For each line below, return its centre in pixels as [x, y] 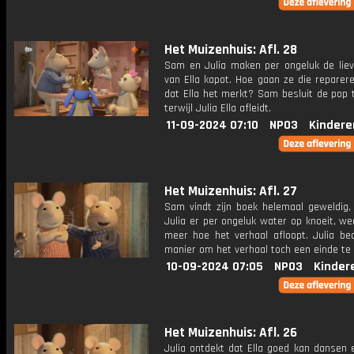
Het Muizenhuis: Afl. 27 [231, 191]
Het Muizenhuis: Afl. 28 [231, 50]
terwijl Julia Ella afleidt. [218, 108]
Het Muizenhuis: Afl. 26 [231, 333]
